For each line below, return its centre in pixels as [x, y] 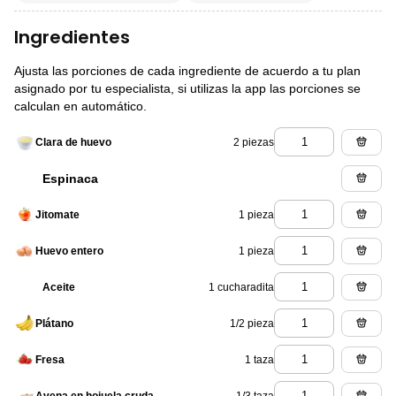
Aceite [59, 288]
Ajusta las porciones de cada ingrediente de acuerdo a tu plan [187, 71]
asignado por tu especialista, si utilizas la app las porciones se [187, 89]
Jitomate [57, 215]
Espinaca [70, 178]
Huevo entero [69, 251]
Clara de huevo [73, 143]
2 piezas [254, 141]
